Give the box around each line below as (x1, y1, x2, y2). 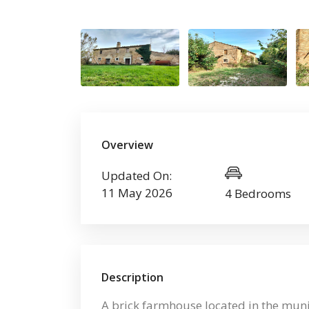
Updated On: (101, 167, 172, 183)
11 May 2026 (101, 184, 172, 201)
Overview (101, 137, 153, 153)
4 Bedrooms (225, 186, 292, 202)
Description (101, 270, 163, 286)
